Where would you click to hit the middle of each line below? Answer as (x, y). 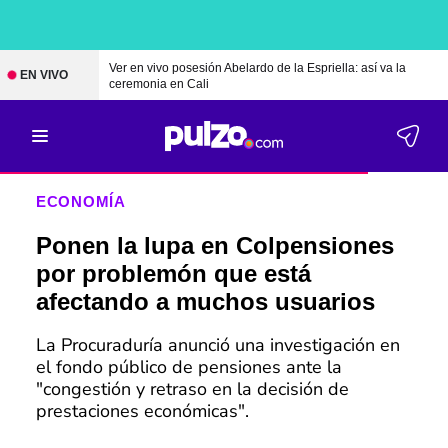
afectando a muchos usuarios (205, 301)
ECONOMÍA (80, 201)
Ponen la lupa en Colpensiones (214, 245)
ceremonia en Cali (158, 84)
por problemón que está (173, 273)
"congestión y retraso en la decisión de (192, 389)
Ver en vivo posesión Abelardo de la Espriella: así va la (257, 68)
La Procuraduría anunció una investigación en (217, 345)
